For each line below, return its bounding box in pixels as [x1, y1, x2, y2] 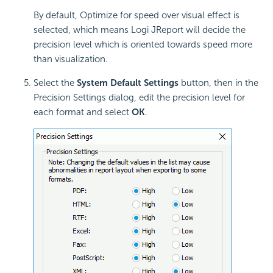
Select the [34, 77, 77, 89]
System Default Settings [77, 77, 179, 89]
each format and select [34, 107, 132, 118]
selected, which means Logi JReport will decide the [34, 24, 246, 36]
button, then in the [179, 77, 258, 89]
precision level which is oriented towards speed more [34, 39, 252, 51]
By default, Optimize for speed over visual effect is [34, 10, 239, 21]
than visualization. [34, 54, 108, 65]
